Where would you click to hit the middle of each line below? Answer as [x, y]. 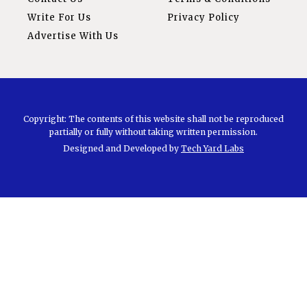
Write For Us [59, 18]
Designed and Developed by [122, 149]
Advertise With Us [73, 36]
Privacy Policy [204, 18]
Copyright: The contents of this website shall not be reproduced [153, 119]
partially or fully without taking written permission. [153, 132]
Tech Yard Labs [212, 149]
